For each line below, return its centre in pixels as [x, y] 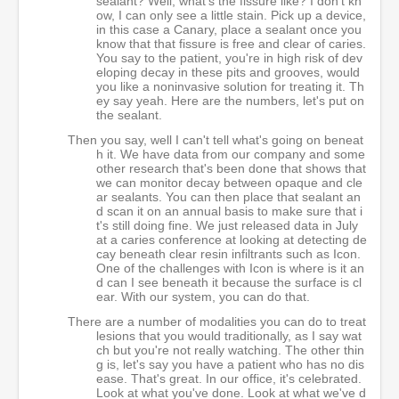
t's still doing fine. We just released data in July [227, 225]
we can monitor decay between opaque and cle [229, 183]
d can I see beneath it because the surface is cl [229, 282]
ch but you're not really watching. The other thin [230, 350]
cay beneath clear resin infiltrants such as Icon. [228, 254]
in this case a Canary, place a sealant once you [229, 29]
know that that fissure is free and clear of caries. [231, 44]
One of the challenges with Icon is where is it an [230, 268]
